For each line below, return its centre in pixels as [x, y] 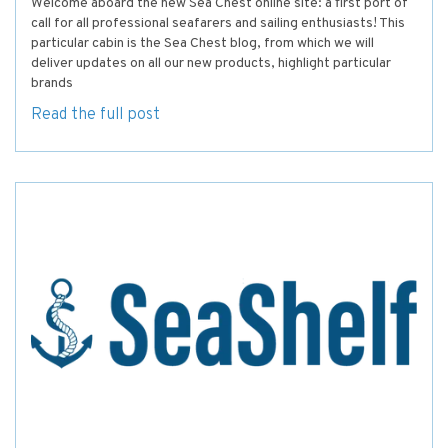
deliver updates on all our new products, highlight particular [211, 64]
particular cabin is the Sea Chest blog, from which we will [202, 44]
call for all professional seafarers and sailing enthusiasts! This [218, 24]
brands [52, 84]
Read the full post [95, 115]
